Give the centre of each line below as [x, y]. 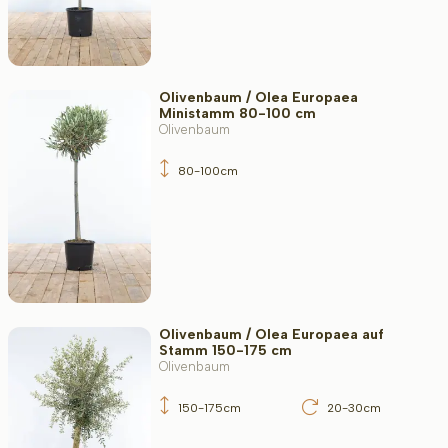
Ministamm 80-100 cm [237, 113]
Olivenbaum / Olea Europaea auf [271, 335]
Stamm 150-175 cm [225, 351]
